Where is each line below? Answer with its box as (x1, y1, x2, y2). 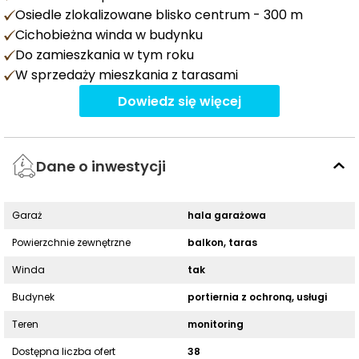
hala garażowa (188, 208, 266, 223)
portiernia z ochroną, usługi (188, 290, 327, 305)
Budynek (12, 290, 54, 305)
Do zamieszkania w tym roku (15, 46, 194, 65)
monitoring (188, 317, 244, 332)
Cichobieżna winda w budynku (15, 26, 203, 45)
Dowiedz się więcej (118, 91, 241, 111)
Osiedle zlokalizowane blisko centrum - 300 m (15, 6, 303, 25)
